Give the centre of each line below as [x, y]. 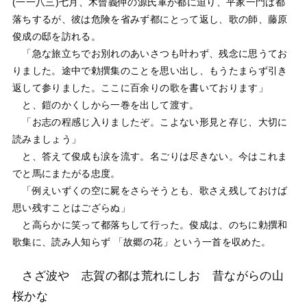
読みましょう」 [47, 139]
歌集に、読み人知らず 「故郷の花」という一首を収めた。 [142, 242]
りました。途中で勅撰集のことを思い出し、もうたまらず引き [150, 70]
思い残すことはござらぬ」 [71, 207]
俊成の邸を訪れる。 [57, 36]
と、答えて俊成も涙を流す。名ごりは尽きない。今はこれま [150, 156]
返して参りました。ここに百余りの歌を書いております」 [140, 87]
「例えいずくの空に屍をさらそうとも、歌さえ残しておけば [150, 190]
